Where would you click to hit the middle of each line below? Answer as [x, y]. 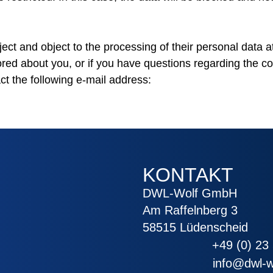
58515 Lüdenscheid [195, 228]
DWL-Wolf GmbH [190, 193]
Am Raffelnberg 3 [190, 211]
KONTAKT [188, 175]
